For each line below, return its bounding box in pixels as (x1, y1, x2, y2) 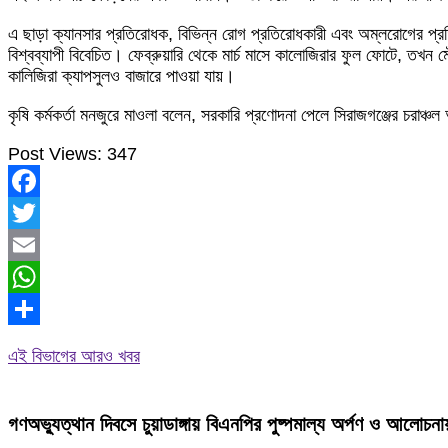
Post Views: (8, 144, 102, 164)
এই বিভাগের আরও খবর (8, 346, 140, 367)
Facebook (8, 203, 87, 223)
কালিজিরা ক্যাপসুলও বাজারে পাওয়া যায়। (8, 66, 235, 86)
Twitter (8, 235, 61, 255)
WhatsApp (8, 299, 91, 319)
